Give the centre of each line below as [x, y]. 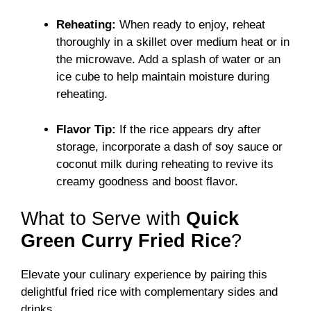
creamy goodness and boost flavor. [147, 181]
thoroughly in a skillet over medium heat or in [173, 42]
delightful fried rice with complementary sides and [149, 292]
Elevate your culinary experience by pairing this [144, 275]
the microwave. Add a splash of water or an [168, 60]
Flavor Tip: [86, 129]
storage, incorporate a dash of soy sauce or [169, 146]
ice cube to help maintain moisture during [163, 77]
